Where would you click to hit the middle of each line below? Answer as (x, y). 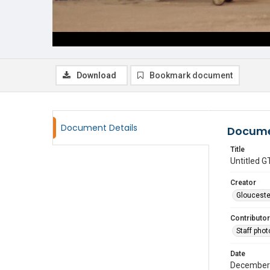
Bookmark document (191, 75)
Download (96, 75)
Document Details (99, 128)
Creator (243, 183)
